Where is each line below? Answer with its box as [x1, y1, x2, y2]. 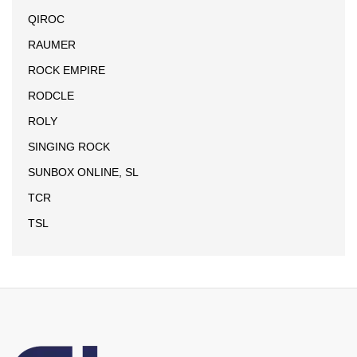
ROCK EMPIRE [28, 63, 105, 76]
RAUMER [28, 37, 76, 51]
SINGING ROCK [28, 139, 110, 153]
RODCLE [28, 88, 74, 102]
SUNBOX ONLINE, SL [28, 165, 139, 178]
